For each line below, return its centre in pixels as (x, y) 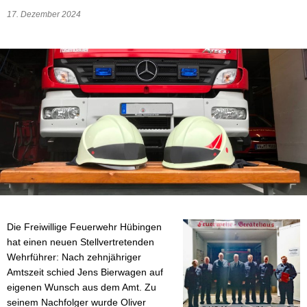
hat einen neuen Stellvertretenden (81, 242)
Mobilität (158, 68)
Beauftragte (165, 41)
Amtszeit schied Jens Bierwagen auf (85, 272)
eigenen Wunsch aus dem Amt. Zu (82, 287)
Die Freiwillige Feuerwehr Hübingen (84, 226)
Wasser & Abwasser (185, 15)
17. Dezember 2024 (46, 14)
